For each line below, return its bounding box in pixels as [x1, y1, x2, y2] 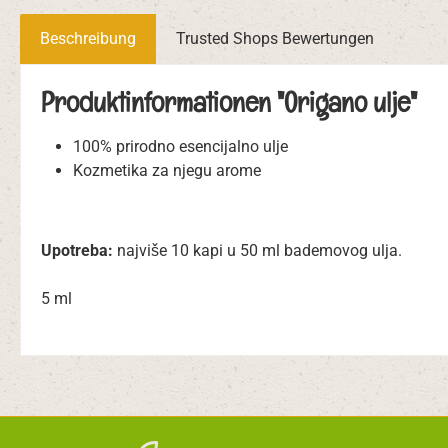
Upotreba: [41, 240, 113, 260]
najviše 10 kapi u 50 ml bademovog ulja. [113, 240, 402, 260]
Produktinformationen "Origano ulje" [41, 83, 417, 120]
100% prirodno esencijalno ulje [73, 136, 288, 156]
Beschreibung [40, 28, 136, 48]
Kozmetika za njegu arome [73, 160, 261, 180]
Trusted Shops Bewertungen [176, 28, 374, 48]
